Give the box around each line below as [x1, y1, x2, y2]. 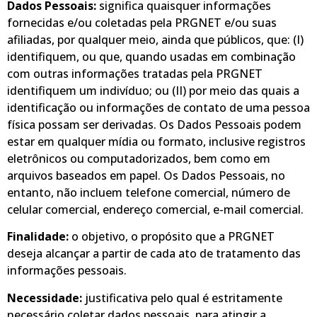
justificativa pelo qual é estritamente [82, 289, 282, 306]
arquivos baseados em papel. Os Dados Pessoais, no [7, 167, 285, 183]
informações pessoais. [7, 263, 127, 279]
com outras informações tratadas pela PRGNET [7, 65, 263, 81]
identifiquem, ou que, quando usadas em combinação [7, 48, 296, 64]
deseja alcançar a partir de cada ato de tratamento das [7, 246, 301, 262]
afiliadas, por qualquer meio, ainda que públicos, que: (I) [7, 31, 304, 47]
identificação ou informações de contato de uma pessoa [7, 99, 310, 115]
